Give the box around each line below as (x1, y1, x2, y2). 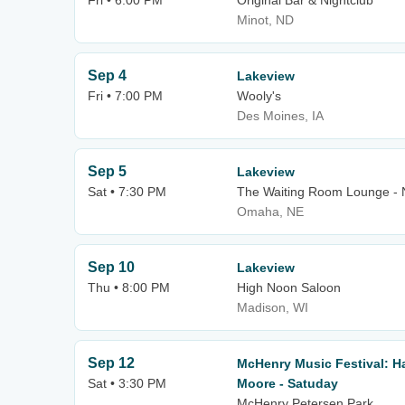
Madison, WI (237, 300, 308, 315)
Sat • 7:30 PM (88, 184, 166, 199)
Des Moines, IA (237, 108, 324, 123)
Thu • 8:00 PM (88, 280, 170, 295)
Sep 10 (88, 259, 135, 275)
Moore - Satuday (237, 376, 338, 391)
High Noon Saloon (237, 280, 341, 295)
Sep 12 (88, 355, 135, 371)
